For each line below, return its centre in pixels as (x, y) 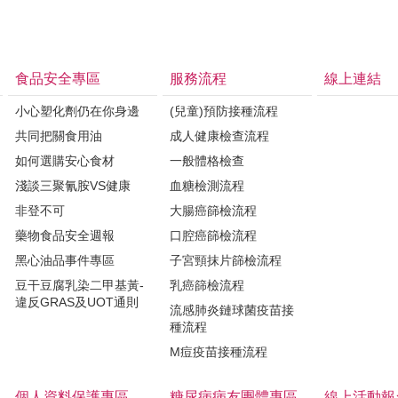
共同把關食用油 (59, 135)
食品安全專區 (58, 78)
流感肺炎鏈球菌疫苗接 (232, 310)
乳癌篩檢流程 (207, 285)
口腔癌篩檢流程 (213, 235)
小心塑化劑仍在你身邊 (77, 111)
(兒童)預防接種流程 (224, 111)
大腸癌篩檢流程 (213, 210)
